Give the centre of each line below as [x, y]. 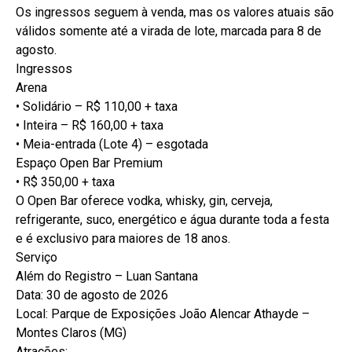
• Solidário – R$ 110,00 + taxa [97, 106]
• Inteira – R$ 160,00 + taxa [90, 125]
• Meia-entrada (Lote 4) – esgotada [112, 144]
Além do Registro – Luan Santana [107, 276]
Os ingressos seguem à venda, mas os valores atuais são [175, 12]
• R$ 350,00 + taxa [65, 181]
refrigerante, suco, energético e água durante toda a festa [172, 219]
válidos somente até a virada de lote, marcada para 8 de [169, 31]
